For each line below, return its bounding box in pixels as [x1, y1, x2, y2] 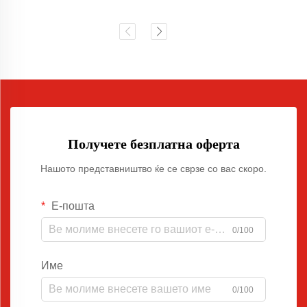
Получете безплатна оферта [67, 136, 240, 152]
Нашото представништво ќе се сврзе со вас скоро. [40, 163, 267, 175]
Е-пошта [49, 200, 95, 212]
